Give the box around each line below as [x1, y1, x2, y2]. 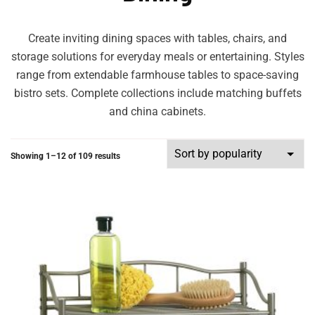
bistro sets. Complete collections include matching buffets [13, 86, 302, 100]
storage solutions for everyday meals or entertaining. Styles [11, 49, 304, 63]
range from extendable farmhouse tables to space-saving [16, 67, 299, 82]
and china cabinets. [109, 104, 206, 118]
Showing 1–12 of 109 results [11, 150, 120, 161]
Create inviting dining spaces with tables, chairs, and [28, 31, 287, 45]
